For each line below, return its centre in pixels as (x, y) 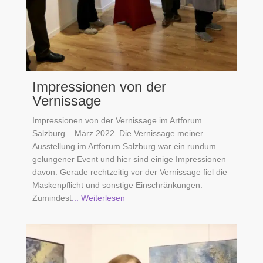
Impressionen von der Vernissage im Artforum (117, 120)
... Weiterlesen (98, 198)
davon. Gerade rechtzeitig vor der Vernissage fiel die (130, 172)
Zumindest (52, 198)
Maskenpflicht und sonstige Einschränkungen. (117, 185)
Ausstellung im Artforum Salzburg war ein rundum (124, 146)
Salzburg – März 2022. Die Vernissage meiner (118, 133)
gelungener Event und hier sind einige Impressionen (129, 159)
